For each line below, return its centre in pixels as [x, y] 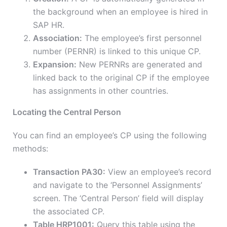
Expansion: [55, 65]
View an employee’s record [158, 172]
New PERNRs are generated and [139, 65]
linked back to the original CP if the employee [121, 78]
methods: [30, 149]
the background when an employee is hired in [120, 12]
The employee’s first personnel [142, 38]
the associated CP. [69, 212]
